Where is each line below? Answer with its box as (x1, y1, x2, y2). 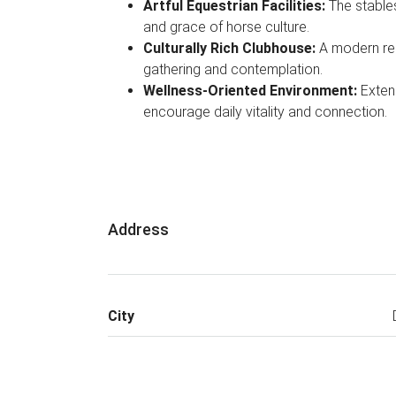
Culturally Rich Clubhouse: (143, 40, 319, 57)
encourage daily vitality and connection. (143, 103, 387, 120)
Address (108, 220, 169, 239)
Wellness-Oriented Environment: (143, 82, 361, 99)
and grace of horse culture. (143, 19, 309, 35)
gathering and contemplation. (143, 61, 323, 78)
